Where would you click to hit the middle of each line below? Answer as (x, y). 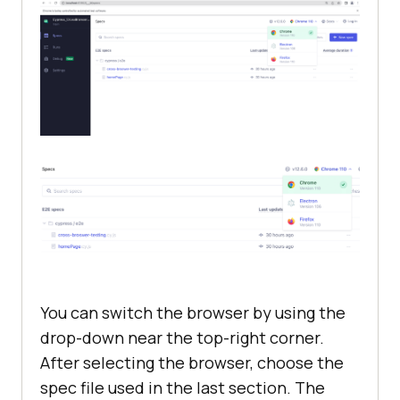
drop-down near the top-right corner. (182, 338)
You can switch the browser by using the (193, 313)
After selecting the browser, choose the (192, 363)
